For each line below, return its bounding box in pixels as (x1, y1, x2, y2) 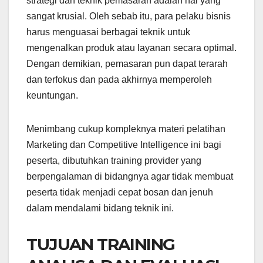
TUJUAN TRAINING (26, 234, 176, 255)
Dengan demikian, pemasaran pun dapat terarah (26, 59, 228, 69)
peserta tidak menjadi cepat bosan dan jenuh (26, 187, 213, 198)
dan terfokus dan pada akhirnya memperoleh (26, 75, 212, 85)
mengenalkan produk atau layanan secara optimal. (26, 43, 237, 53)
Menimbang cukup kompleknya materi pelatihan (26, 124, 225, 134)
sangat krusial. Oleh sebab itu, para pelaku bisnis (26, 11, 231, 22)
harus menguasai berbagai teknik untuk (26, 27, 190, 38)
